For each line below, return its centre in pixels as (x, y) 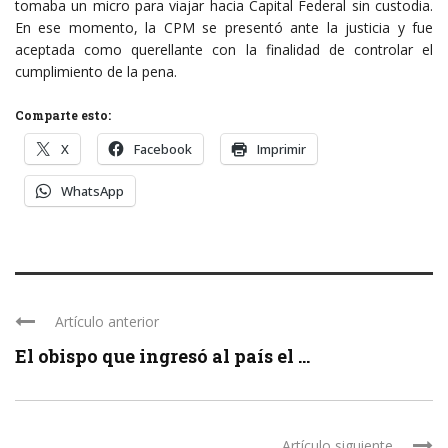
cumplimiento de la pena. (96, 71)
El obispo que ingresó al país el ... (162, 355)
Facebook (163, 148)
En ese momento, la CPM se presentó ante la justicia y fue (224, 27)
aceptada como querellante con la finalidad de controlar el (224, 49)
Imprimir (281, 148)
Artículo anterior (107, 321)
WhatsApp (92, 190)
